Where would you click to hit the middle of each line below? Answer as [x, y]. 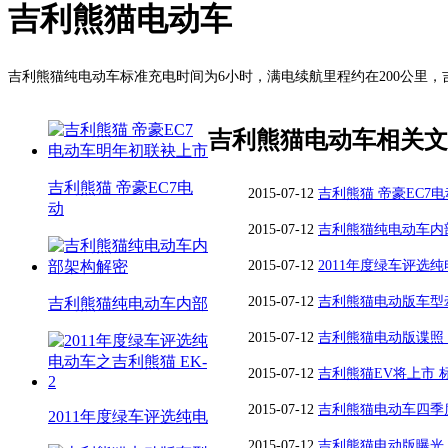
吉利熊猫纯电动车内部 [128, 303]
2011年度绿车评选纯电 [128, 416]
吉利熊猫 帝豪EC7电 [120, 187]
